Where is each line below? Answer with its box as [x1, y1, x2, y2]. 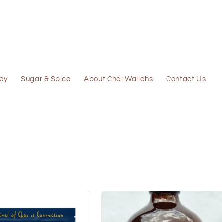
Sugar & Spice [20, 74, 71, 83]
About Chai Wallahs [83, 74, 153, 83]
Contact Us [166, 74, 206, 83]
